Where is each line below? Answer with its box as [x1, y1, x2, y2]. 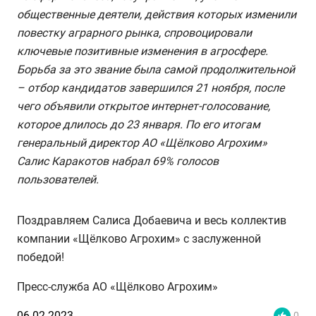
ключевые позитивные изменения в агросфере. [17, 44, 268, 58]
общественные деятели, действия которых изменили [17, 7, 296, 21]
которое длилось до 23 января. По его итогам [17, 117, 260, 131]
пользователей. [17, 172, 99, 186]
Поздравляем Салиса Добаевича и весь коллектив [17, 213, 286, 227]
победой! [17, 250, 64, 264]
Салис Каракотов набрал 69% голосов [17, 154, 219, 168]
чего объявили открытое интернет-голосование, [17, 99, 270, 113]
